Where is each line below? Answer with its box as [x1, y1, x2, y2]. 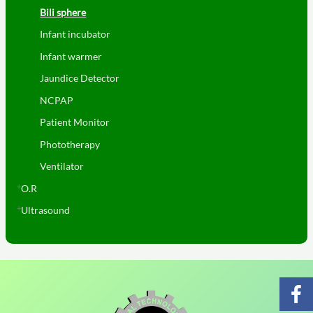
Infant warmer [40, 50, 103, 62]
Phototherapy [40, 138, 101, 150]
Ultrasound [20, 204, 70, 217]
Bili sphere [40, 6, 87, 18]
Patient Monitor [40, 116, 110, 129]
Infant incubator [40, 28, 111, 41]
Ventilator [40, 160, 85, 173]
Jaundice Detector [40, 72, 120, 85]
